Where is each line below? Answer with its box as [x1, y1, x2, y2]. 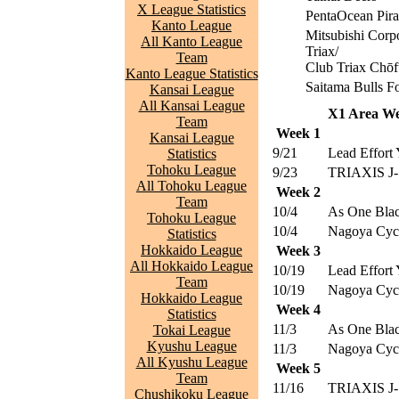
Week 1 [276, 126, 321, 141]
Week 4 [276, 302, 321, 317]
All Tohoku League [136, 178, 247, 193]
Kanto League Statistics [125, 66, 258, 81]
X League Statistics [137, 2, 246, 17]
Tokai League [152, 322, 231, 338]
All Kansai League [138, 98, 245, 113]
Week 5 [276, 361, 321, 376]
